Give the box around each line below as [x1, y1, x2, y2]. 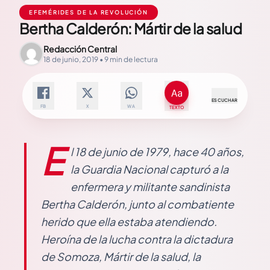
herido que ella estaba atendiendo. [41, 215, 217, 228]
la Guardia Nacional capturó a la [71, 162, 228, 176]
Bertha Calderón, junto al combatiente [41, 197, 234, 211]
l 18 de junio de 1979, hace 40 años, [71, 145, 244, 159]
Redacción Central [43, 43, 117, 54]
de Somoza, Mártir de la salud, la [41, 250, 201, 263]
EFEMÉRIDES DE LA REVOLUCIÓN [29, 9, 148, 16]
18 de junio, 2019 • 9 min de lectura [43, 55, 158, 64]
